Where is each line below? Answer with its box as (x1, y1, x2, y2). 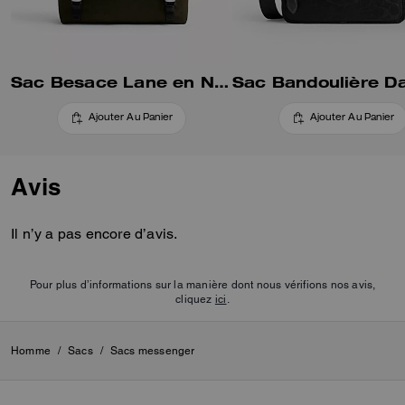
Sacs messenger (109, 344, 195, 357)
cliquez (175, 292, 215, 306)
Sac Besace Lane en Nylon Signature (214, 71, 229, 91)
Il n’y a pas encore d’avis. (11, 224, 178, 242)
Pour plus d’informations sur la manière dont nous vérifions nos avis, (29, 278, 376, 291)
